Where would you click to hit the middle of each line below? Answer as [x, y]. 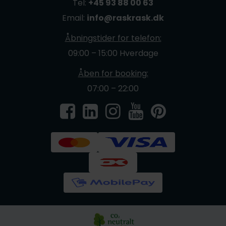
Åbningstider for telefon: [113, 38]
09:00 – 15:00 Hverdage [113, 53]
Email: [74, 18]
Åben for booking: [113, 74]
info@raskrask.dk [125, 18]
